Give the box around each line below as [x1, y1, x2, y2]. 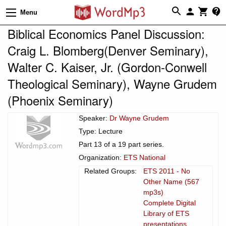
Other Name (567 [143, 177, 199, 186]
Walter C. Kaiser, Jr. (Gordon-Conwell [8, 58, 207, 76]
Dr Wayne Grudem [109, 114, 169, 122]
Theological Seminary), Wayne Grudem [8, 74, 217, 92]
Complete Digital [143, 198, 196, 207]
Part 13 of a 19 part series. [79, 140, 164, 148]
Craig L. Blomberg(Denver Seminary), [8, 41, 208, 59]
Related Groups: [84, 166, 137, 175]
